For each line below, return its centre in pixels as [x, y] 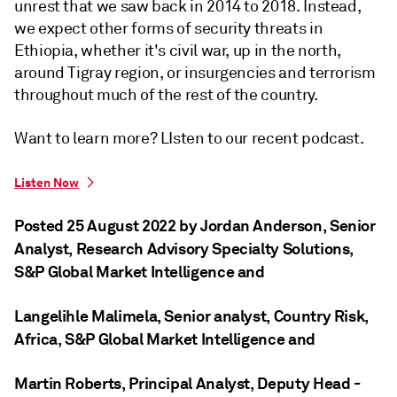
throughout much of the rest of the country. [166, 95]
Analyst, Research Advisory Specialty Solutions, [184, 249]
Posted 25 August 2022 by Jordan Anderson [168, 226]
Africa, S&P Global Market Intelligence [150, 339]
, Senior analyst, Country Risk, [263, 316]
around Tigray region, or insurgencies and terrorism [195, 73]
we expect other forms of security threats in [169, 28]
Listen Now [47, 183]
